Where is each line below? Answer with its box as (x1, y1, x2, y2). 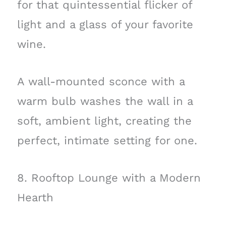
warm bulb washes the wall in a (17, 94, 193, 107)
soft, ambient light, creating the (17, 114, 192, 127)
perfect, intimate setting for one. (17, 134, 197, 147)
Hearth (17, 191, 53, 204)
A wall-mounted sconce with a (17, 75, 185, 88)
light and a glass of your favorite (17, 18, 193, 31)
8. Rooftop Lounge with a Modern (17, 171, 201, 184)
